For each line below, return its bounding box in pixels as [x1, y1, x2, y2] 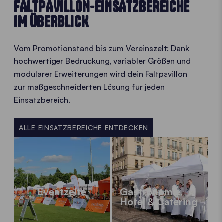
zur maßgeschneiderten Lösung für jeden [14, 82, 165, 92]
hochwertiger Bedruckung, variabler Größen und [14, 56, 191, 66]
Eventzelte [37, 185, 87, 198]
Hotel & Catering [119, 195, 198, 208]
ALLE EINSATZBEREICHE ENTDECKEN [19, 123, 148, 132]
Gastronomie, [119, 185, 183, 198]
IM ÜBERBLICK [14, 12, 89, 32]
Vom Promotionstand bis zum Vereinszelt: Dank [14, 43, 189, 54]
